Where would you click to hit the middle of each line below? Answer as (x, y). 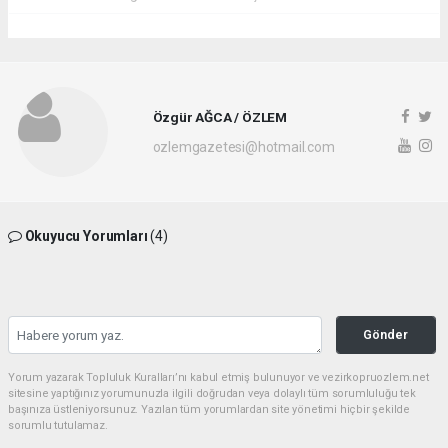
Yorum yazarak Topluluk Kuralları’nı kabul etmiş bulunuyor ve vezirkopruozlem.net (218, 378)
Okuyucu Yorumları (86, 236)
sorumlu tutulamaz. (58, 426)
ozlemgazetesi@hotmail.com (243, 146)
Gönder (386, 335)
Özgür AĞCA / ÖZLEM (220, 116)
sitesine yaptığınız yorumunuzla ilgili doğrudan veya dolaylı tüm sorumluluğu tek (212, 394)
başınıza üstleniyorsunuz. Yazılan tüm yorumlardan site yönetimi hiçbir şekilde (209, 410)
